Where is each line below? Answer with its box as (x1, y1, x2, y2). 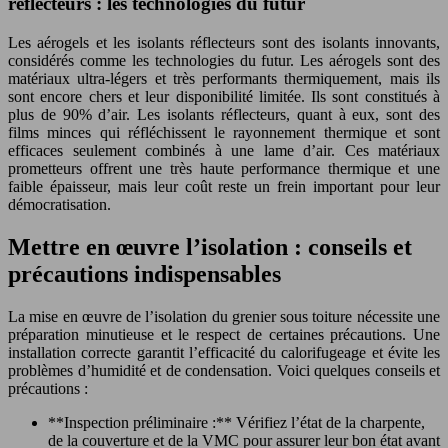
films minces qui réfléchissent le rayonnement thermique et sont (8, 123, 440, 141)
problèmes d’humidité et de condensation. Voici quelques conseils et (8, 361, 440, 379)
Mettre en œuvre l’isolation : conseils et (8, 233, 412, 260)
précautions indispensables (8, 260, 281, 287)
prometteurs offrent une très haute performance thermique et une (8, 159, 440, 177)
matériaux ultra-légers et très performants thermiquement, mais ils (8, 69, 440, 87)
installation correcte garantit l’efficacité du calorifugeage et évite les (8, 343, 440, 361)
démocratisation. (8, 195, 111, 213)
